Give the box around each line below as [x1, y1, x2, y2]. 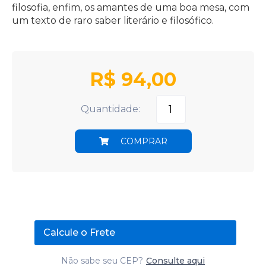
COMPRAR [120, 135, 167, 147]
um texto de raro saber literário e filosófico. [12, 14, 214, 26]
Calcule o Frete [43, 226, 115, 238]
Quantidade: [80, 103, 140, 115]
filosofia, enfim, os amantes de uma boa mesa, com [12, 1, 249, 13]
